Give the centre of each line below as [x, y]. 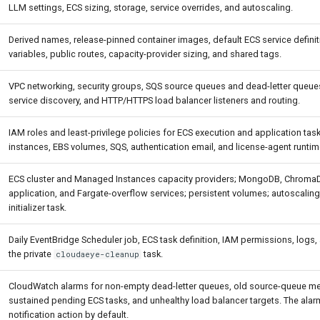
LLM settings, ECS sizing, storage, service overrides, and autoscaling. [151, 7]
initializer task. [37, 207]
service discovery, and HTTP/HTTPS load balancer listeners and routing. [154, 100]
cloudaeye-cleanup [98, 254]
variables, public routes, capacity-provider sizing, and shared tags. [145, 54]
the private [31, 254]
